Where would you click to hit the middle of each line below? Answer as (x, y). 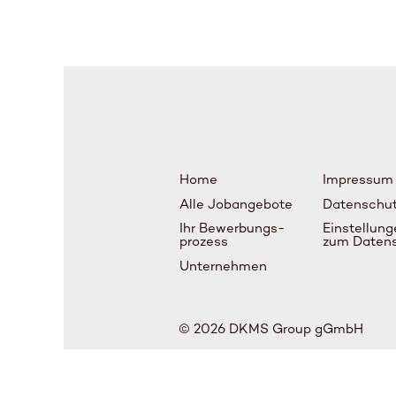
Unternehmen (223, 266)
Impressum (358, 179)
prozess (204, 241)
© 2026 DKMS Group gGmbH (271, 329)
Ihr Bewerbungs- (232, 228)
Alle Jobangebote (236, 204)
